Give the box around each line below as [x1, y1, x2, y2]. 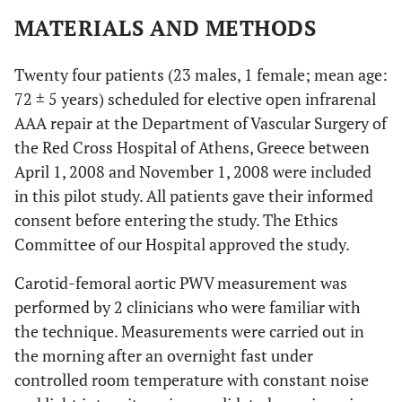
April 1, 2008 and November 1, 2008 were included [14, 161, 371, 182]
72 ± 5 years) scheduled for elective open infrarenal [14, 88, 376, 109]
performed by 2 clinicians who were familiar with [14, 296, 361, 318]
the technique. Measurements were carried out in [14, 320, 364, 342]
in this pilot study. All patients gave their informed [14, 185, 373, 206]
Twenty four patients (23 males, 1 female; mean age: [14, 64, 388, 85]
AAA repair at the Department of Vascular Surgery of [14, 112, 387, 134]
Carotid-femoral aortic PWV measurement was [14, 272, 347, 293]
